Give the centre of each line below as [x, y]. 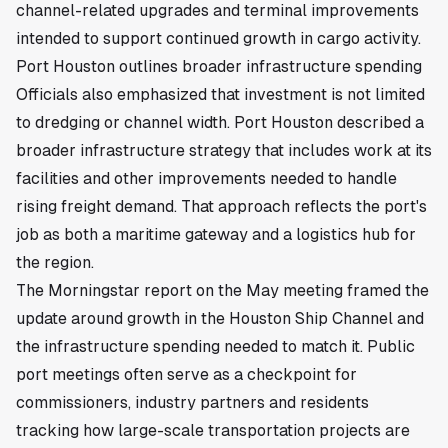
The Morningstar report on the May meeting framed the [222, 290]
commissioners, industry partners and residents [192, 402]
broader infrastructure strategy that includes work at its [224, 150]
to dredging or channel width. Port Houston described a [220, 122]
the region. [55, 262]
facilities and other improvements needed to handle [206, 178]
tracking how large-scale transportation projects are [213, 430]
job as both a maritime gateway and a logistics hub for [216, 234]
